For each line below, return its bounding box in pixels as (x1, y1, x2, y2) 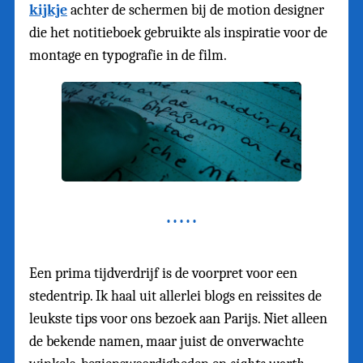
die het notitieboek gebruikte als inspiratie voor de (29, 23, 327, 41)
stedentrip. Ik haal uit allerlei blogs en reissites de (29, 288, 322, 305)
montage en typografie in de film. (29, 46, 227, 64)
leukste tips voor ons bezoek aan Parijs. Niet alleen (29, 310, 327, 328)
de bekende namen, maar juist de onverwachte (29, 333, 304, 351)
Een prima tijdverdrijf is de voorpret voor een (29, 265, 297, 283)
